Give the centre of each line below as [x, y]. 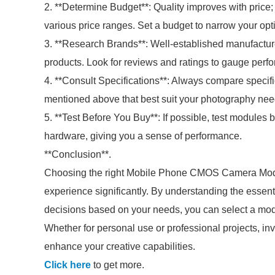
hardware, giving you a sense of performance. [143, 136]
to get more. [118, 265]
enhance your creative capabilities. [120, 246]
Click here [68, 265]
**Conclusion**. [78, 154]
